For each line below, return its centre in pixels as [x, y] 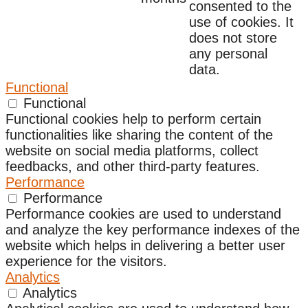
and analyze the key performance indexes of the [153, 229]
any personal [228, 53]
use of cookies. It [241, 22]
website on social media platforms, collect [132, 150]
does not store [233, 37]
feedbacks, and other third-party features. [133, 166]
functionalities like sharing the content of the [139, 134]
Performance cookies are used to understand [143, 213]
